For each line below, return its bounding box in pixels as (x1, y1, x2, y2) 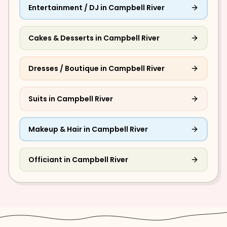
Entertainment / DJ (28, 3, 99, 13)
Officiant (28, 155, 62, 165)
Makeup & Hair (28, 124, 82, 134)
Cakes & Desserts (28, 33, 94, 43)
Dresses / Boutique (28, 63, 99, 73)
